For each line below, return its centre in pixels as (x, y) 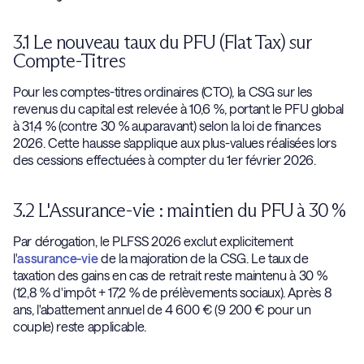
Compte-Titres (69, 61)
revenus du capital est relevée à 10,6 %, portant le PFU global (179, 108)
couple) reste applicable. (83, 326)
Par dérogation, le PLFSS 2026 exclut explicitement (153, 241)
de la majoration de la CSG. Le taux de (203, 258)
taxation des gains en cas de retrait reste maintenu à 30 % (170, 275)
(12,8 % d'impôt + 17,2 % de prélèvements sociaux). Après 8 (173, 292)
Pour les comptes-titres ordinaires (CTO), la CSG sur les (163, 91)
